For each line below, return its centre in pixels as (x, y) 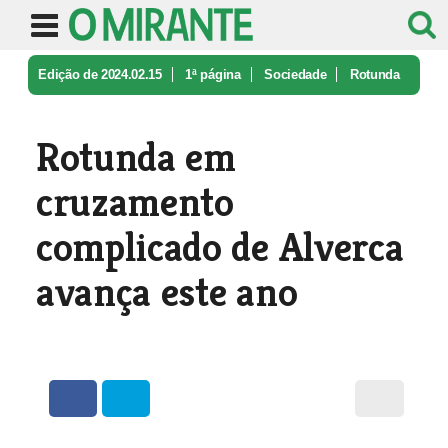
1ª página (213, 74)
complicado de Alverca (219, 247)
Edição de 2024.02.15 (100, 74)
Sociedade (295, 74)
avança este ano (166, 292)
